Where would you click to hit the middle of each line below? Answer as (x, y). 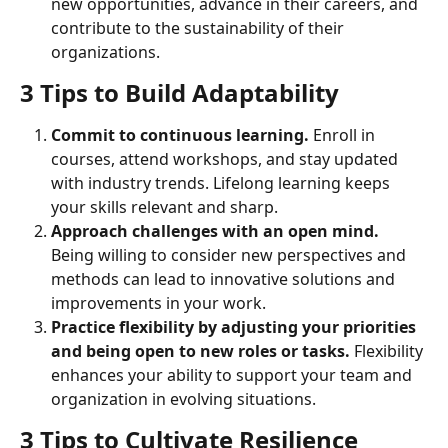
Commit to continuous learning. (182, 135)
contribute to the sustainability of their (199, 28)
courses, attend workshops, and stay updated (226, 159)
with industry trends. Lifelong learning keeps (222, 183)
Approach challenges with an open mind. (215, 231)
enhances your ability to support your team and (233, 375)
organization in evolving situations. (183, 399)
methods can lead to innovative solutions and (225, 279)
